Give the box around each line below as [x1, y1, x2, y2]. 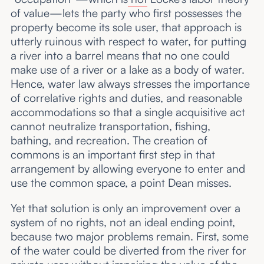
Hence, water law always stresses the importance [10, 77, 250, 91]
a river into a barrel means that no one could [10, 48, 230, 63]
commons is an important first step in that [10, 147, 215, 162]
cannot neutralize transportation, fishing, [10, 119, 210, 134]
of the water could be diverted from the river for [10, 243, 246, 258]
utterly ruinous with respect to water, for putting [10, 34, 246, 49]
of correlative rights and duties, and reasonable [10, 91, 242, 105]
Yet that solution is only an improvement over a [10, 201, 240, 216]
